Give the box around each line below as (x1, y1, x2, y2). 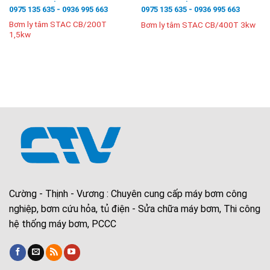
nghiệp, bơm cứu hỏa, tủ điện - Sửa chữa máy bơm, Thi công (9, 203, 260, 215)
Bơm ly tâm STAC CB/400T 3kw (140, 19, 256, 30)
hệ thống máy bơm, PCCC (9, 218, 116, 230)
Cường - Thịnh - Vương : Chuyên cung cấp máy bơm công (9, 188, 247, 200)
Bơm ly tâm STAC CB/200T (8, 19, 107, 30)
